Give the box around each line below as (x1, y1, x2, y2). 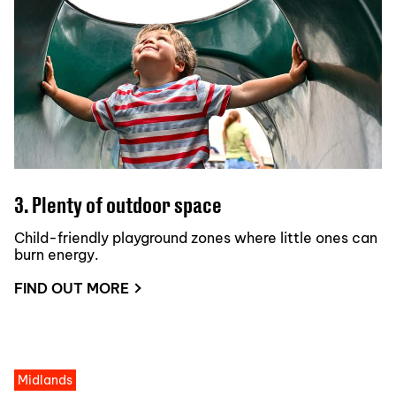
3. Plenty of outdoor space (14, 192, 222, 217)
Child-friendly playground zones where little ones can (14, 229, 377, 247)
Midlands (18, 372, 72, 388)
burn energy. (14, 246, 99, 263)
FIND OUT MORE (14, 279, 129, 297)
